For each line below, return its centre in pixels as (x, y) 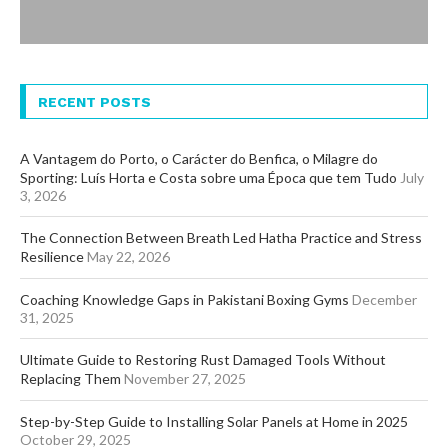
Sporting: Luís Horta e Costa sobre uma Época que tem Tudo (208, 178)
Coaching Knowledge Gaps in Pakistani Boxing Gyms (184, 300)
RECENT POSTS (94, 102)
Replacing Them (70, 379)
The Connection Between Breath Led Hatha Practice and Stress (221, 238)
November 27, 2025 (185, 379)
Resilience (52, 257)
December (384, 300)
